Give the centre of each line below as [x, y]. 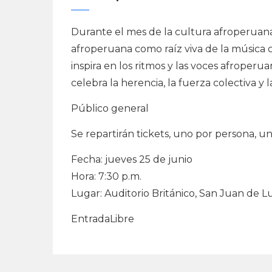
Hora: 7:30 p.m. [106, 176]
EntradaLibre [103, 219]
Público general [110, 108]
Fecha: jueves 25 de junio [132, 159]
